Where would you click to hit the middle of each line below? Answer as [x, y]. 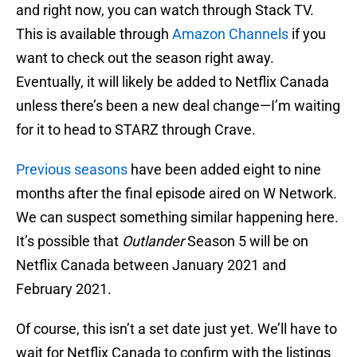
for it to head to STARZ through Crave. [136, 130]
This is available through [92, 34]
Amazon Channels [229, 34]
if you [307, 34]
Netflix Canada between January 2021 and [151, 265]
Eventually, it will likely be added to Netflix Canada [173, 82]
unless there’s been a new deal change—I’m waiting [178, 106]
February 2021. [64, 289]
